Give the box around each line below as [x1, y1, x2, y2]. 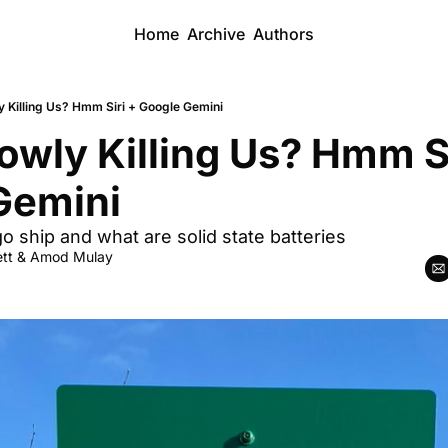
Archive [187, 24, 245, 44]
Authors [253, 24, 314, 44]
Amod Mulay [30, 248, 113, 265]
